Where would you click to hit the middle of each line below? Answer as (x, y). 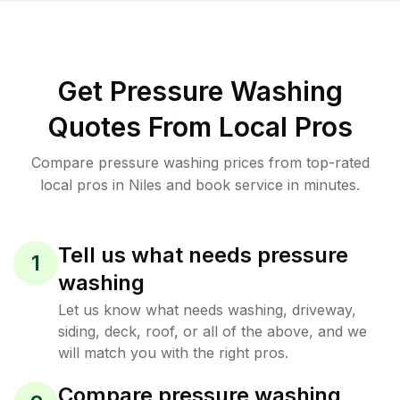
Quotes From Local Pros (200, 127)
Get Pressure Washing (200, 91)
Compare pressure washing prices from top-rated (200, 162)
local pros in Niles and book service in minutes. (200, 185)
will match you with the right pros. (173, 353)
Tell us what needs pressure (203, 255)
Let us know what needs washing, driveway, (207, 310)
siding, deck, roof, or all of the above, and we (212, 331)
